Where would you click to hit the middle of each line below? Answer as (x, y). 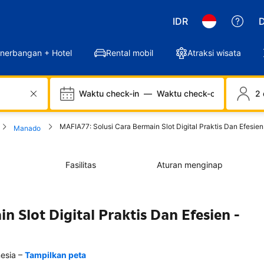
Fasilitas (80, 165)
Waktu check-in (109, 93)
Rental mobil (130, 53)
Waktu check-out (190, 93)
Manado (27, 128)
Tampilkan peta (55, 255)
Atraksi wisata (214, 53)
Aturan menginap (189, 165)
